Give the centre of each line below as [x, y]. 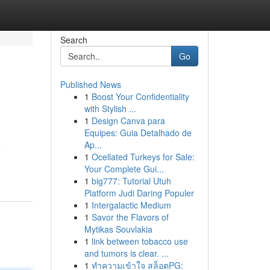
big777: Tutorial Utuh [131, 181]
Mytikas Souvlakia [118, 229]
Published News [90, 84]
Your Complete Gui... [124, 169]
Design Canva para [128, 121]
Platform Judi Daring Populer [139, 193]
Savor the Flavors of [130, 217]
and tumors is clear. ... [126, 253]
